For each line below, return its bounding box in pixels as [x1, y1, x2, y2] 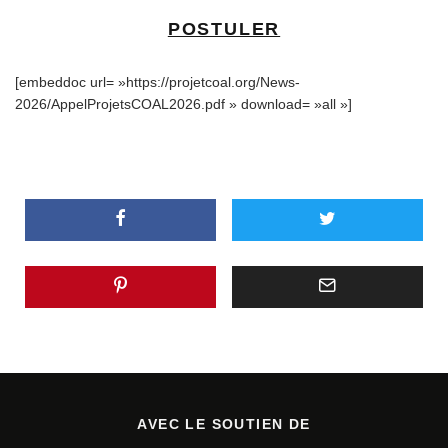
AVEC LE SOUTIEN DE [137, 415, 311, 432]
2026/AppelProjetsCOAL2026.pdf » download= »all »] [15, 95, 352, 112]
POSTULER [167, 18, 281, 39]
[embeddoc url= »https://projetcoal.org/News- [15, 73, 300, 90]
